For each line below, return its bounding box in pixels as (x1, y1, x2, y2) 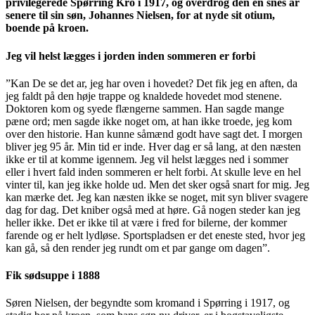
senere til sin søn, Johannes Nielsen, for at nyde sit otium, (6, 9, 275, 22)
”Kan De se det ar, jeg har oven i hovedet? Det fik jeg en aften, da (6, 77, 297, 89)
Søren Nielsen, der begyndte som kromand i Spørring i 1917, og (6, 297, 290, 309)
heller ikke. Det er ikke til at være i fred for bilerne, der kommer (6, 216, 287, 229)
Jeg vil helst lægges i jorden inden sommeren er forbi (6, 49, 255, 62)
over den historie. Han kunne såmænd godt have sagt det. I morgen (6, 127, 302, 140)
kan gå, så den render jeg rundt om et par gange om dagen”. (6, 241, 270, 254)
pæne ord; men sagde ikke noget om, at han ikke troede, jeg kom (6, 115, 292, 127)
